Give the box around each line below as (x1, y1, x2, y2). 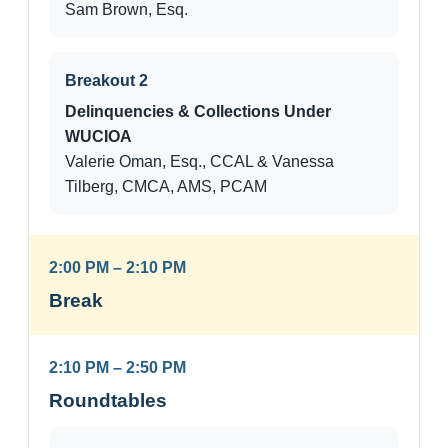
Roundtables (49, 390, 167, 412)
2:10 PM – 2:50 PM (49, 359, 186, 377)
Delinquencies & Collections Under (65, 103, 331, 121)
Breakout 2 (65, 72, 148, 90)
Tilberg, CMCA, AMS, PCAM (65, 178, 267, 196)
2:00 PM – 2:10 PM (49, 259, 186, 277)
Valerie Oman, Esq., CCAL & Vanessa (65, 153, 334, 171)
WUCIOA (65, 128, 132, 146)
